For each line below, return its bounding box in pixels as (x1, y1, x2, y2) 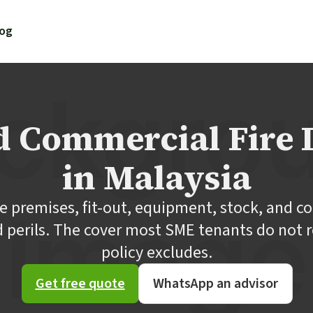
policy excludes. (101, 240, 212, 265)
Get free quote (35, 274, 125, 293)
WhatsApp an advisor (152, 274, 278, 293)
